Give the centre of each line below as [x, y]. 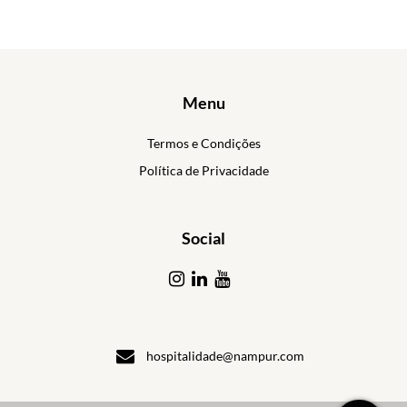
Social [203, 238]
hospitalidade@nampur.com [225, 356]
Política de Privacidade [203, 170]
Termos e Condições [203, 143]
